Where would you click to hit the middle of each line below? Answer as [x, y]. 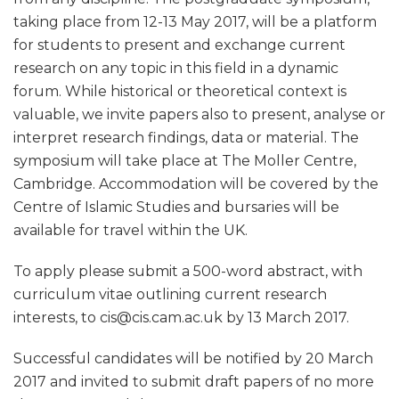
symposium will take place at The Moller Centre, [185, 161]
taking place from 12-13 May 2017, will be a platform [195, 22]
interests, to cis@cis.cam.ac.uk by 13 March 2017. [181, 318]
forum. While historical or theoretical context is [180, 91]
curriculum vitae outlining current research [170, 294]
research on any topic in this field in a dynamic [176, 68]
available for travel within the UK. [130, 230]
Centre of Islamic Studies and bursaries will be [176, 207]
